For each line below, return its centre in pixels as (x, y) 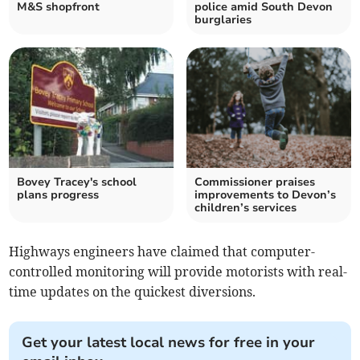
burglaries (223, 20)
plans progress (58, 195)
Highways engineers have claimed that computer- (162, 252)
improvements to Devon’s (265, 195)
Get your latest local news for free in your (169, 343)
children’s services (245, 208)
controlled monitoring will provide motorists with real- (178, 272)
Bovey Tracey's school (77, 182)
